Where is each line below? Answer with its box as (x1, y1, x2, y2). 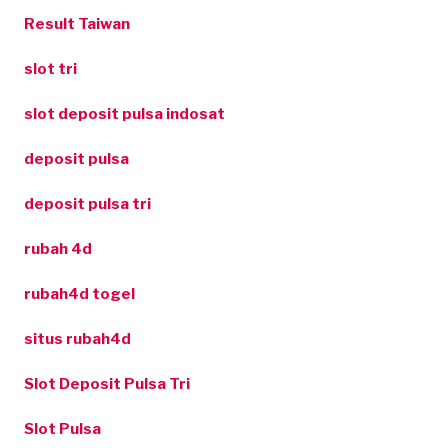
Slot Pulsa (24, 419, 101, 438)
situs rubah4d (24, 329, 131, 348)
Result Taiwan (24, 14, 130, 33)
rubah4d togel (24, 284, 135, 303)
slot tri (24, 59, 77, 78)
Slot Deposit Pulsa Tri (24, 374, 190, 393)
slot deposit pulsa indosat (24, 104, 225, 123)
